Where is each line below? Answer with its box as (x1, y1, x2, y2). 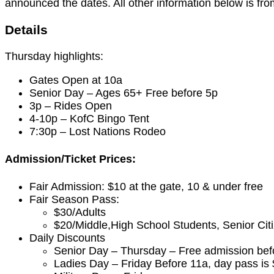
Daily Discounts (29, 232, 105, 245)
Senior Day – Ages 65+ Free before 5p (29, 87, 218, 100)
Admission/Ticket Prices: (5, 153, 136, 166)
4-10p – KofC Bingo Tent (29, 113, 149, 125)
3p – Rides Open (29, 100, 112, 113)
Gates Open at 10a (29, 74, 122, 87)
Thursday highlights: (5, 50, 103, 63)
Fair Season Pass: (29, 193, 119, 206)
